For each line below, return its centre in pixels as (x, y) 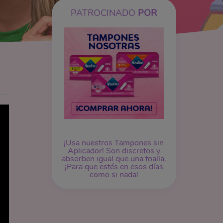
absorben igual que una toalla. (114, 159)
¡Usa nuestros (89, 143)
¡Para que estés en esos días (114, 167)
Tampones (133, 143)
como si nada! (114, 174)
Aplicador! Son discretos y (114, 151)
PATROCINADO (105, 13)
